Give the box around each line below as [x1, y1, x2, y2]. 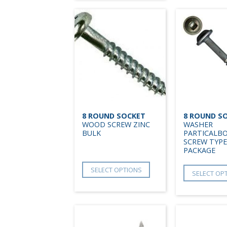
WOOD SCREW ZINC [82, 120, 150, 130]
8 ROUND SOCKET [82, 111, 145, 121]
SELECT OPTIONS [90, 165, 142, 174]
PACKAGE [183, 145, 215, 156]
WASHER [183, 120, 213, 130]
